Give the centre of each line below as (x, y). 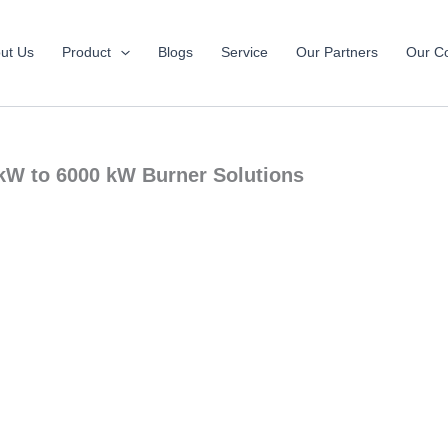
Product (87, 52)
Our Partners (336, 52)
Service (244, 52)
